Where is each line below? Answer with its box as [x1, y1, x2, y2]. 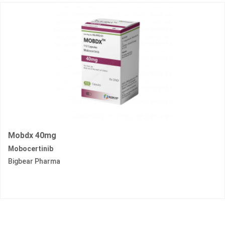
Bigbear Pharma [8, 157, 60, 166]
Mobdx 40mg [8, 131, 56, 141]
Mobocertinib [8, 145, 53, 153]
